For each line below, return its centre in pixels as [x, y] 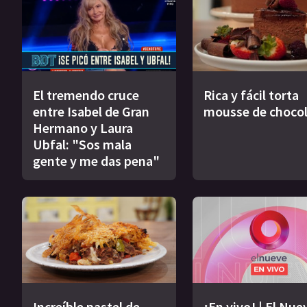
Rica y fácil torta [251, 95]
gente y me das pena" [96, 161]
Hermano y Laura [83, 128]
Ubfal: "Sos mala [82, 145]
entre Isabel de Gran [91, 112]
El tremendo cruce [86, 95]
